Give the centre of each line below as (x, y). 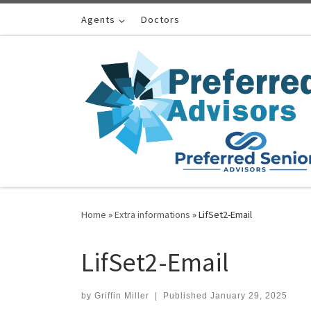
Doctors (161, 19)
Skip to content (52, 20)
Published (186, 295)
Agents (98, 19)
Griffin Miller (122, 295)
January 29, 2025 (249, 295)
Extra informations (152, 215)
